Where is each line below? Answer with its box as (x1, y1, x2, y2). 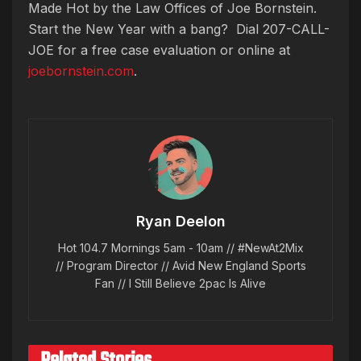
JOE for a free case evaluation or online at (28, 41, 290, 58)
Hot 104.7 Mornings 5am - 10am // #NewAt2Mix (57, 240, 304, 255)
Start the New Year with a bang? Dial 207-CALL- (28, 20, 330, 37)
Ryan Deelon (135, 212, 226, 230)
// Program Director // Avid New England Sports (55, 258, 306, 272)
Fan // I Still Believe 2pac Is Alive (95, 276, 266, 290)
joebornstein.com (28, 62, 134, 79)
